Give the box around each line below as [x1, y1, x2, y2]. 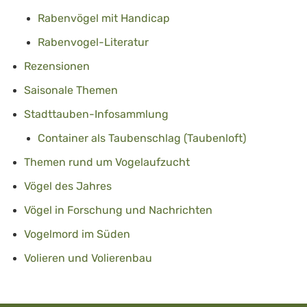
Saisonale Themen [24, 83, 118, 97]
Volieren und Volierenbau [24, 251, 152, 265]
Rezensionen [24, 59, 90, 73]
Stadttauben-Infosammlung [24, 107, 169, 121]
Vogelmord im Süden [24, 227, 130, 241]
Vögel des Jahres [24, 179, 112, 193]
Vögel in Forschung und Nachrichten [24, 203, 212, 217]
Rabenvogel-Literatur [38, 35, 149, 49]
